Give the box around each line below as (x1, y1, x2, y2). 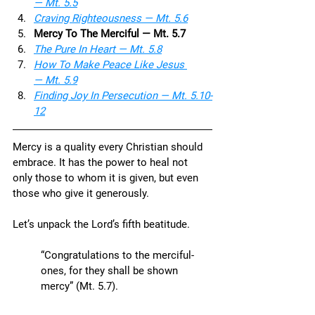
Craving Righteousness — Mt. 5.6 (34, 12, 188, 25)
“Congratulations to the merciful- (41, 249, 194, 262)
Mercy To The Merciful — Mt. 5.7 (34, 27, 186, 40)
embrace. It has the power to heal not (13, 156, 191, 169)
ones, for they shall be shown (41, 264, 181, 277)
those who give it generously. (13, 187, 152, 200)
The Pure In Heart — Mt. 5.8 (34, 43, 162, 56)
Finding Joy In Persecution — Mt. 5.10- (34, 89, 212, 102)
